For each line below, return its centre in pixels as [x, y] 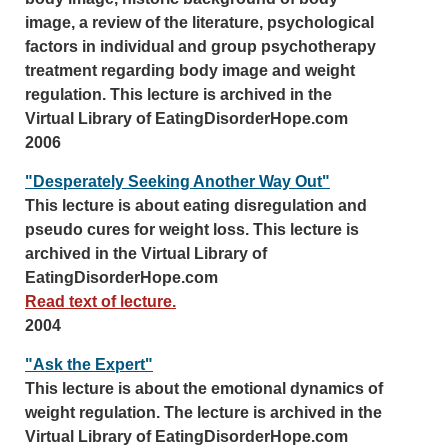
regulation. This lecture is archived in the [178, 94]
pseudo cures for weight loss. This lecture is [192, 229]
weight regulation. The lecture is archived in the [203, 412]
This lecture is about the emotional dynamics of [204, 388]
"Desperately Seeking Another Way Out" [177, 181]
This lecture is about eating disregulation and [196, 205]
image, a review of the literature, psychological [199, 22]
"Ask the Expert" [89, 364]
